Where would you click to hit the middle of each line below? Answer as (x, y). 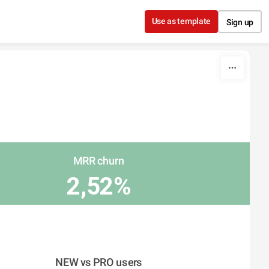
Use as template (181, 21)
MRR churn (98, 161)
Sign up (240, 22)
